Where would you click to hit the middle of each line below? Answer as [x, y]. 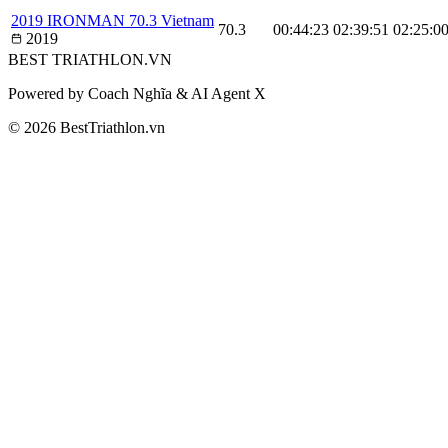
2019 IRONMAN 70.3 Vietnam [112, 20]
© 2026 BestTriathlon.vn [86, 127]
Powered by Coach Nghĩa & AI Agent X [137, 93]
